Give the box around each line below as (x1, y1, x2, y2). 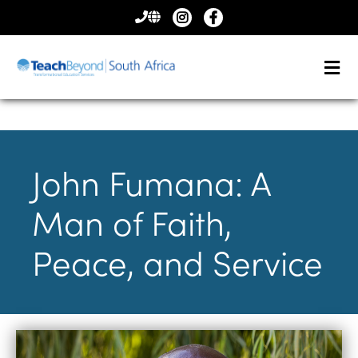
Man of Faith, (32, 200, 232, 245)
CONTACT (140, 10, 198, 27)
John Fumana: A (32, 160, 272, 205)
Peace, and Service (32, 240, 323, 284)
